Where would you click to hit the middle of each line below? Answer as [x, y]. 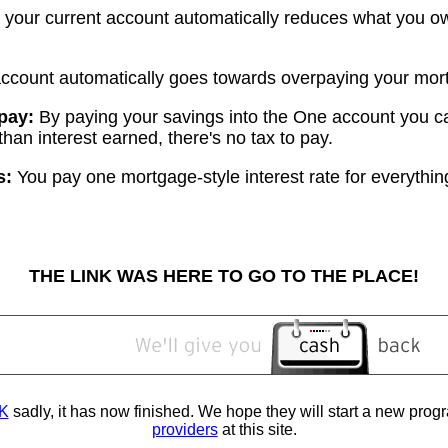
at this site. [257, 429]
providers [184, 429]
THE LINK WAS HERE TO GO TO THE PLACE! [224, 276]
